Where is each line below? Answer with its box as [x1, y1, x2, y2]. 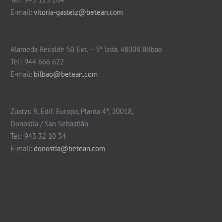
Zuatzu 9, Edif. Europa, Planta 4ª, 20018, [10, 107, 133, 116]
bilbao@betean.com [33, 69, 98, 79]
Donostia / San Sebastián [10, 119, 88, 128]
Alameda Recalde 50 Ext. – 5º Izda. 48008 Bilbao [10, 45, 162, 54]
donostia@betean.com [33, 144, 105, 153]
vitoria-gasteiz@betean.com [33, 7, 123, 17]
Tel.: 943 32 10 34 [10, 131, 66, 141]
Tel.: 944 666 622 [10, 57, 64, 66]
